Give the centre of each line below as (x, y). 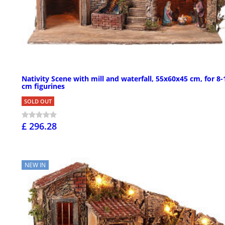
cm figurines (43, 86)
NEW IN (35, 165)
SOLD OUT (38, 101)
